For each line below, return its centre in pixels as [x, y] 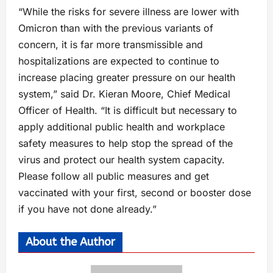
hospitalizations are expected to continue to [119, 61]
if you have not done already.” [87, 209]
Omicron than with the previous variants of [116, 28]
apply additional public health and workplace [122, 127]
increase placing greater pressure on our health [127, 78]
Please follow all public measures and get [114, 176]
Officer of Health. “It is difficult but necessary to [128, 111]
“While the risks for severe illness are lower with [129, 12]
